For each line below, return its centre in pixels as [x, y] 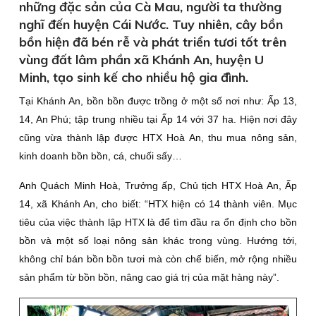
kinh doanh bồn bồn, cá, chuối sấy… [101, 156]
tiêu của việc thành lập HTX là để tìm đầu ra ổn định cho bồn [158, 222]
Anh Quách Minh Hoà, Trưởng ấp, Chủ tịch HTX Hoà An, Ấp [158, 186]
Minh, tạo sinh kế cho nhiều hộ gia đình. [134, 77]
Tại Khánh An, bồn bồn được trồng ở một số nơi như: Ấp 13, [158, 101]
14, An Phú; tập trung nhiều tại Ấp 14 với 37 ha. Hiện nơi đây [158, 119]
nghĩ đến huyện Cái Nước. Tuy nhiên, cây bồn [151, 24]
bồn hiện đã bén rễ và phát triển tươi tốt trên [153, 42]
